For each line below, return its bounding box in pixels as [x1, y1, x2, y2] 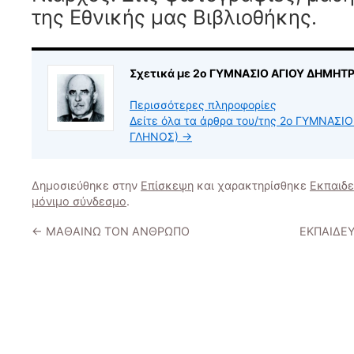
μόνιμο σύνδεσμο [32, 194, 126, 208]
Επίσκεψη [141, 179, 194, 192]
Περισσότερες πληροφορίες [130, 98, 277, 111]
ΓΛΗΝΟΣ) [130, 130, 182, 143]
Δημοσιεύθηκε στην [32, 179, 141, 192]
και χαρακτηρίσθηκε [194, 179, 310, 192]
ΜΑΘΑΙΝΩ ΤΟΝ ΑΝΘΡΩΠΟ [43, 224, 190, 238]
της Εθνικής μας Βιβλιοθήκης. [32, 5, 317, 29]
